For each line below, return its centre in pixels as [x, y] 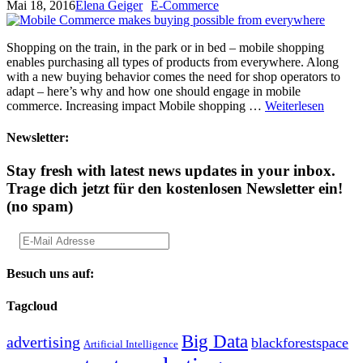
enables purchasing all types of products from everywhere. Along [173, 62]
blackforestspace [300, 342]
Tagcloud [32, 305]
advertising [43, 342]
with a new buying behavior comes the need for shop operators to [173, 76]
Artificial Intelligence [131, 344]
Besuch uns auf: [50, 274]
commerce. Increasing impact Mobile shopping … [136, 105]
